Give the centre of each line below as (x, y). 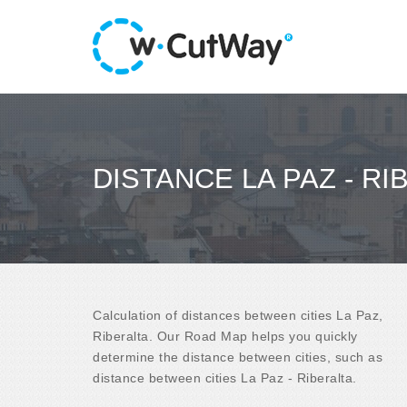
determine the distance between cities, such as (238, 357)
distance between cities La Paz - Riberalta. (225, 377)
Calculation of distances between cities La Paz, (238, 315)
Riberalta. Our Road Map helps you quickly (225, 336)
